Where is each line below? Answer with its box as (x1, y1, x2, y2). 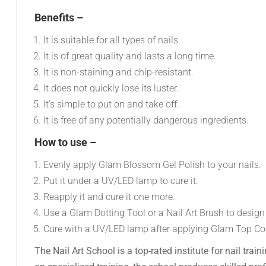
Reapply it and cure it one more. (43, 191, 175, 202)
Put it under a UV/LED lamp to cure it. (43, 175, 198, 186)
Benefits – (34, 11, 83, 24)
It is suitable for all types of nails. (43, 34, 180, 46)
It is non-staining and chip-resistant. (43, 66, 194, 78)
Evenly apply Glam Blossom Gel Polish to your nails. (43, 159, 261, 170)
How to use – (34, 136, 96, 148)
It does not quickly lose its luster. (43, 83, 179, 94)
